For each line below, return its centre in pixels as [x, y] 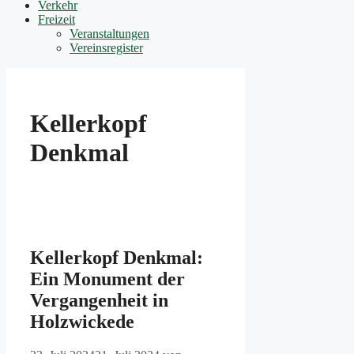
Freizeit [56, 20]
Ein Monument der [107, 279]
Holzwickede [82, 321]
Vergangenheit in [99, 300]
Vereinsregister [106, 48]
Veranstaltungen [109, 34]
